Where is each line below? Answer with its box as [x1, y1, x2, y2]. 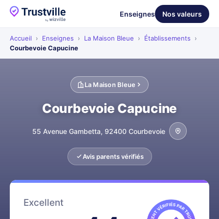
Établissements [144, 34, 191, 42]
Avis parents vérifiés [82, 153, 144, 160]
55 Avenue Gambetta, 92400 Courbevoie [32, 127, 165, 135]
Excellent [23, 197, 64, 208]
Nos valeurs [162, 9, 202, 18]
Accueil [10, 34, 32, 42]
